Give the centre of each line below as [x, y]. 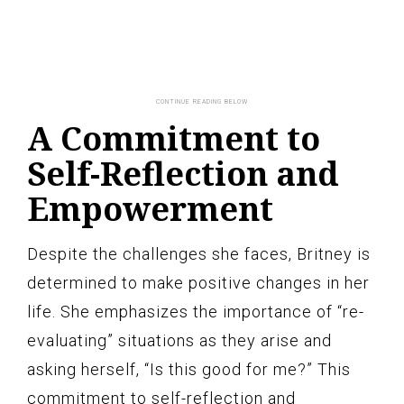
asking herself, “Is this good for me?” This [189, 369]
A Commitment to [174, 138]
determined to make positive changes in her [198, 282]
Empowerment [150, 208]
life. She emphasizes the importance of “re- [196, 311]
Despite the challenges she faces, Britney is [199, 253]
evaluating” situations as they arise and [179, 340]
